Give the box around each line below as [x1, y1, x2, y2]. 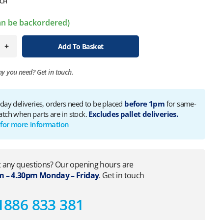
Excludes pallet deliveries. [88, 109, 178, 119]
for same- [165, 99, 196, 109]
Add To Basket [57, 41, 104, 51]
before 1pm [124, 99, 165, 109]
